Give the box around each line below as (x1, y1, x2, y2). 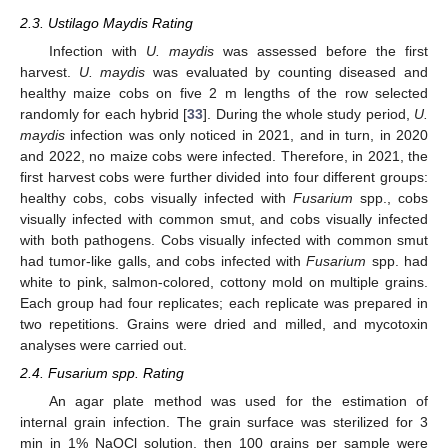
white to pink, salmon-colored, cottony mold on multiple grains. (20, 273, 428, 290)
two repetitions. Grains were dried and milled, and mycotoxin (20, 315, 428, 332)
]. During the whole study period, (203, 105, 415, 122)
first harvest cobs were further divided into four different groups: (20, 168, 428, 185)
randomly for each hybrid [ (20, 105, 188, 122)
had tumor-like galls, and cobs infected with (20, 252, 307, 269)
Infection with (48, 42, 146, 59)
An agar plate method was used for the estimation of (48, 393, 428, 410)
